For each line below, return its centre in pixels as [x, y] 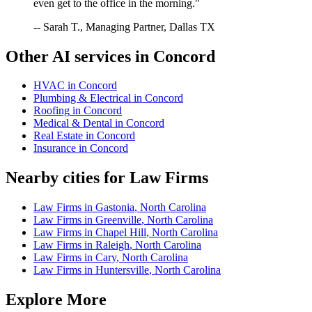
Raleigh [112, 245]
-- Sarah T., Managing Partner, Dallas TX [124, 26]
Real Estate [58, 136]
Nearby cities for [68, 178]
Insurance [55, 148]
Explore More [56, 300]
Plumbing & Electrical [82, 98]
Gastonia [115, 208]
